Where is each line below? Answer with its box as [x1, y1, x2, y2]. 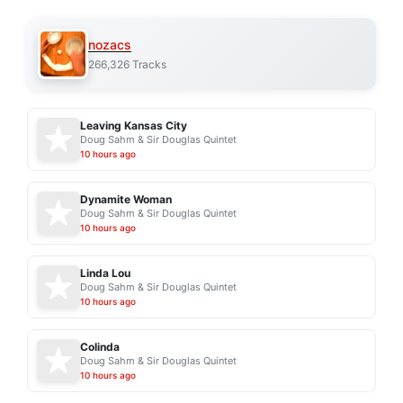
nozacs [88, 36, 131, 52]
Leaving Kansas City [80, 119, 187, 133]
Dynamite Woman [80, 193, 172, 207]
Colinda [80, 340, 120, 354]
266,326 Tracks [88, 57, 166, 71]
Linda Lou [80, 266, 130, 281]
